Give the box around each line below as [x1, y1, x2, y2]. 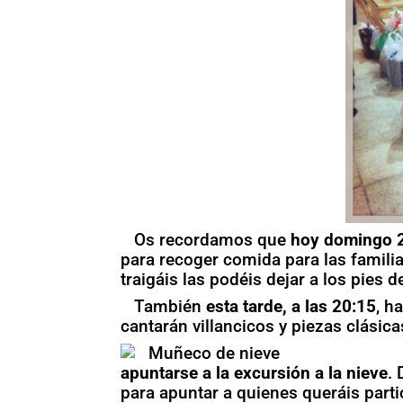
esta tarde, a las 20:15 [201, 295, 377, 317]
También [134, 295, 202, 317]
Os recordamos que [134, 228, 291, 250]
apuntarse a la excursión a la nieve [121, 362, 389, 383]
